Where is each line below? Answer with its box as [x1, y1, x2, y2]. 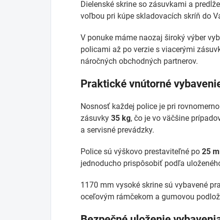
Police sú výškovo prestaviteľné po [81, 146, 202, 156]
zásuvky [81, 113, 111, 123]
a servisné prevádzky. [81, 125, 154, 135]
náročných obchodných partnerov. [81, 56, 198, 66]
